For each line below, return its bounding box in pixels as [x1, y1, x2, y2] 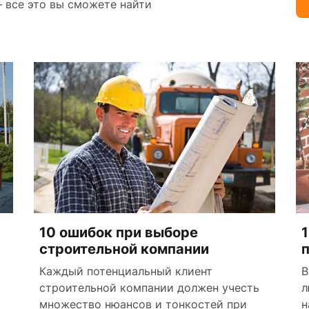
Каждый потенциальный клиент [39, 263, 212, 278]
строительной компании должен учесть [39, 280, 259, 295]
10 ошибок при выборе [39, 223, 198, 241]
